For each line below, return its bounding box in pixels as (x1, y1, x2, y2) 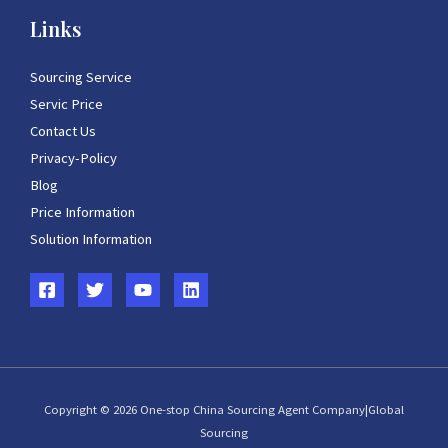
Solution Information (30, 230, 152, 249)
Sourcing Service (30, 68, 132, 87)
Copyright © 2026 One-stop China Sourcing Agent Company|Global (44, 401, 404, 418)
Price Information (30, 203, 135, 222)
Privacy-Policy (30, 149, 117, 168)
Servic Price (30, 95, 103, 114)
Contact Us (30, 122, 96, 141)
